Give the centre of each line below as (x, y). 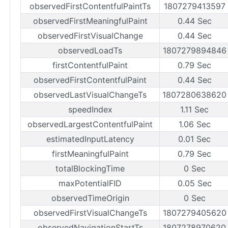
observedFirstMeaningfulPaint (90, 21)
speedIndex (90, 109)
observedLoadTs (90, 50)
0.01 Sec (194, 139)
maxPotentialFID (90, 183)
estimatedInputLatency (90, 139)
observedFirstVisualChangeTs (90, 212)
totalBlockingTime (90, 168)
